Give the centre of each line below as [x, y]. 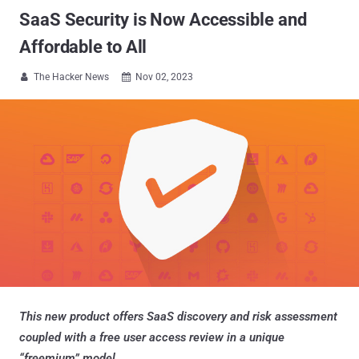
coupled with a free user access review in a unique [152, 337]
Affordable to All [83, 47]
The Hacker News [71, 77]
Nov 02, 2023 [164, 77]
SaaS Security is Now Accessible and [163, 20]
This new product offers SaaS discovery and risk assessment [178, 316]
